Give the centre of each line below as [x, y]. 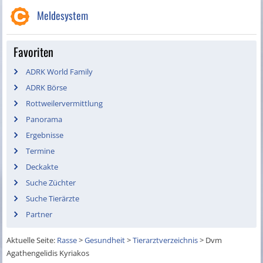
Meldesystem [63, 16]
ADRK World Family [60, 72]
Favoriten [34, 52]
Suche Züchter [51, 183]
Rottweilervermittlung [65, 104]
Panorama [44, 119]
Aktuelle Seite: [32, 240]
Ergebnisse [45, 135]
